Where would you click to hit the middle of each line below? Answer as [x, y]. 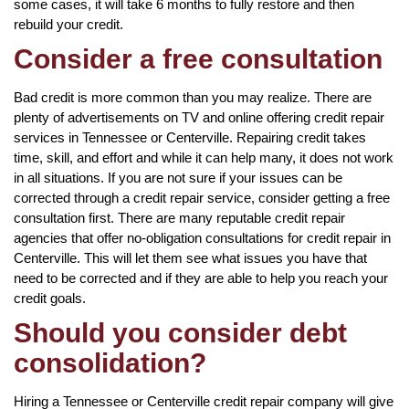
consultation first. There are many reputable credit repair [179, 217]
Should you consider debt [180, 332]
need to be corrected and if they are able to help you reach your [201, 278]
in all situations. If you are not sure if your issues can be [178, 177]
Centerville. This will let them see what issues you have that [190, 257]
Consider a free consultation [198, 58]
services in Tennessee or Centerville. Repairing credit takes [190, 137]
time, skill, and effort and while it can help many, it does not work [204, 157]
